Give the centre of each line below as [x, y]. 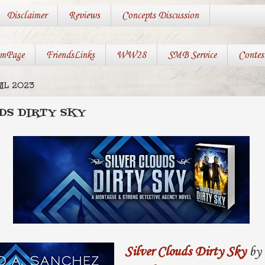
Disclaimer [26, 16]
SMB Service [192, 56]
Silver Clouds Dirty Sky [185, 252]
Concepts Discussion [160, 16]
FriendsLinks [70, 56]
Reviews [84, 16]
